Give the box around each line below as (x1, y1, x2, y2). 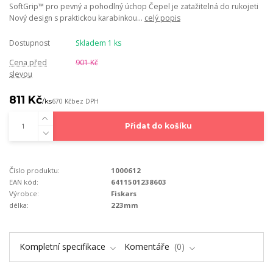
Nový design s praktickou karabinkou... (9, 13, 144, 24)
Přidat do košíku (124, 121, 192, 131)
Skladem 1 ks (75, 37, 121, 48)
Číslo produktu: (9, 166, 60, 175)
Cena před (9, 57, 47, 68)
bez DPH (71, 97, 99, 106)
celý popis (144, 13, 180, 24)
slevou (9, 69, 32, 80)
